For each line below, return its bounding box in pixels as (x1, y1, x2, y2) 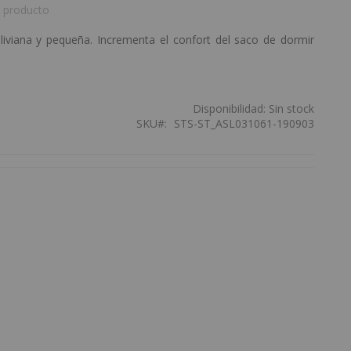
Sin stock (268, 101, 314, 117)
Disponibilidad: (192, 101, 266, 117)
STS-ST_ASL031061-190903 (173, 116, 314, 132)
